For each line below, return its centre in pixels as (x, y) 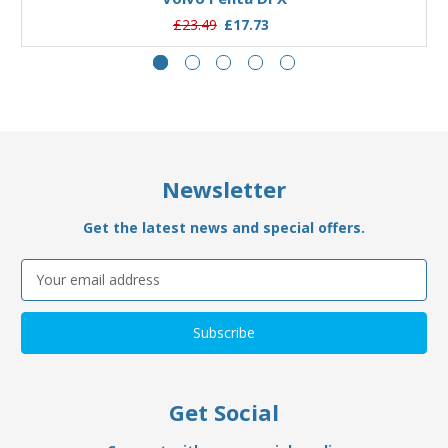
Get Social (224, 411)
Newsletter (224, 188)
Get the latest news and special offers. (224, 227)
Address (47, 290)
